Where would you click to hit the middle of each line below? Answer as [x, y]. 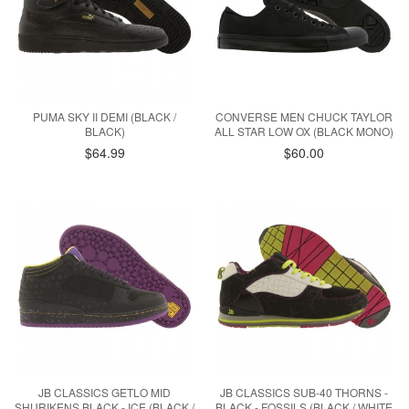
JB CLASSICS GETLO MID [105, 393]
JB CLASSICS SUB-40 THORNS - [304, 393]
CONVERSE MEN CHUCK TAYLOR [304, 116]
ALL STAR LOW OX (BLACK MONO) [304, 131]
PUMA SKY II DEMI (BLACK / [105, 116]
